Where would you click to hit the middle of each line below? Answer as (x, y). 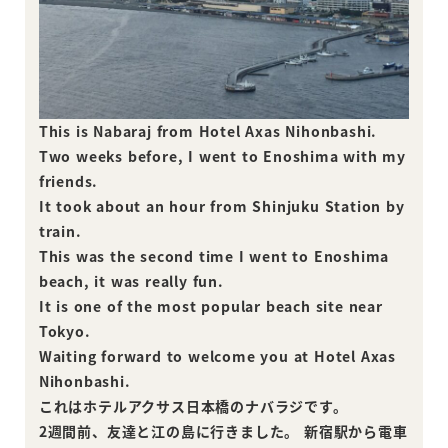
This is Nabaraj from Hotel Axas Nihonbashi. (208, 131)
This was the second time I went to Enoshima (214, 256)
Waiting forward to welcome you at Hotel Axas (217, 356)
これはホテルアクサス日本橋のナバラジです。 (193, 406)
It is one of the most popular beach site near (210, 306)
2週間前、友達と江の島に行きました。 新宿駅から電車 (223, 431)
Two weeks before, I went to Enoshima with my (222, 156)
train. (60, 231)
